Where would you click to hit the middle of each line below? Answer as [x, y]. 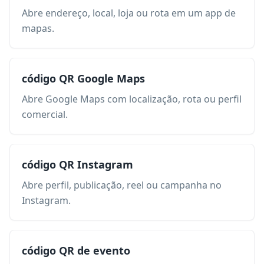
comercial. [45, 114]
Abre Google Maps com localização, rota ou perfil [132, 99]
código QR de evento [76, 250]
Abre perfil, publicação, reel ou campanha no [122, 185]
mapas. [38, 28]
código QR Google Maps [83, 78]
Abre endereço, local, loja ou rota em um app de [129, 13]
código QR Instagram [77, 164]
